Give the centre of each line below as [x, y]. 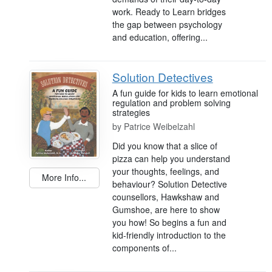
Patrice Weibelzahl [159, 126]
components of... [144, 247]
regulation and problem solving [171, 102]
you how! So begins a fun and [169, 222]
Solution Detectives [162, 76]
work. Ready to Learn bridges [169, 11]
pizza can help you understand [171, 158]
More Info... [64, 178]
